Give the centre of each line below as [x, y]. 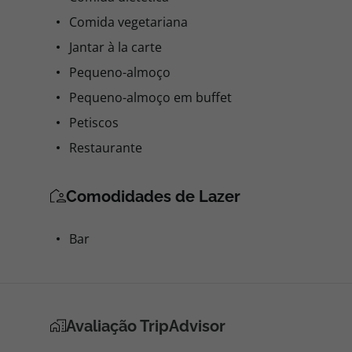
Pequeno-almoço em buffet [150, 97]
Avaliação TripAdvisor [146, 326]
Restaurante [106, 148]
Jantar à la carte [115, 47]
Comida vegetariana [128, 22]
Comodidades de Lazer [153, 196]
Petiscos [94, 123]
